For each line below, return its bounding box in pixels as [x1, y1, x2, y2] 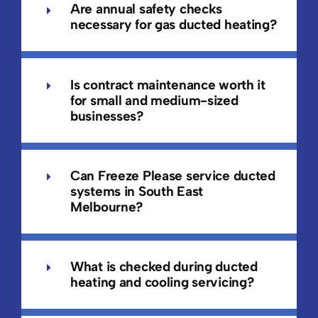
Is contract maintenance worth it [70, 76, 265, 93]
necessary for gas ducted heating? [70, 16, 277, 33]
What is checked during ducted [70, 258, 258, 275]
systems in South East [70, 182, 203, 199]
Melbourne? [70, 198, 143, 215]
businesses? [70, 107, 143, 124]
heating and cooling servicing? [70, 274, 254, 291]
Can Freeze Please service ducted [70, 167, 275, 184]
